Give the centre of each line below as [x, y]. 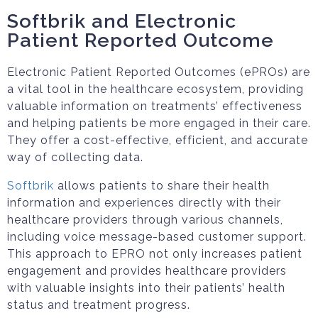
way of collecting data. [75, 157]
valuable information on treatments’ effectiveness [155, 106]
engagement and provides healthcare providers [147, 271]
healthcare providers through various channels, [145, 220]
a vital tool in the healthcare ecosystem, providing [155, 89]
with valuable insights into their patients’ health [146, 288]
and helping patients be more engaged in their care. [159, 123]
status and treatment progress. [99, 305]
